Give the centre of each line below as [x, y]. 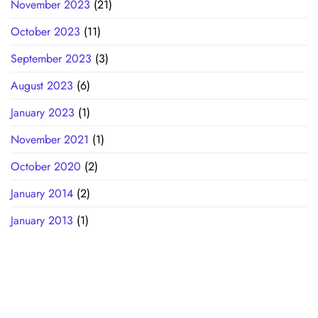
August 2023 [42, 86]
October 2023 [45, 32]
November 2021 [50, 140]
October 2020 [46, 167]
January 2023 [43, 113]
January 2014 [42, 194]
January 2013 [42, 221]
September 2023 [51, 59]
